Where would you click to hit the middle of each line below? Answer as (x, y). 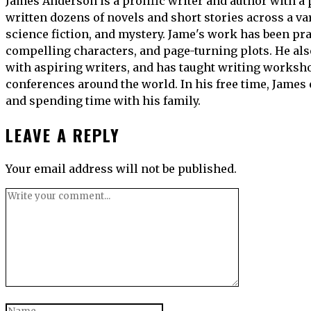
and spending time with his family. (103, 101)
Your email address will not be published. (121, 169)
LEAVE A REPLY (63, 135)
